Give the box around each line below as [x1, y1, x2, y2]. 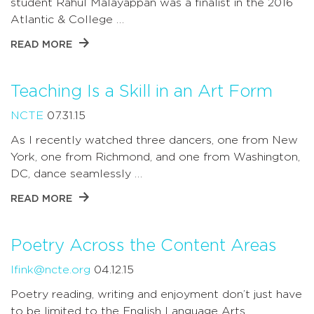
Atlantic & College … [11, 13, 124, 25]
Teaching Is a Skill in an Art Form [11, 83, 273, 100]
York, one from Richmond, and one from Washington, [11, 151, 300, 163]
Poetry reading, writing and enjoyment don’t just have [11, 288, 302, 300]
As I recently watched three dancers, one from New [11, 134, 298, 146]
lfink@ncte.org [11, 264, 90, 275]
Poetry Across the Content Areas [11, 237, 277, 254]
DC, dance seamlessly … [11, 168, 142, 179]
